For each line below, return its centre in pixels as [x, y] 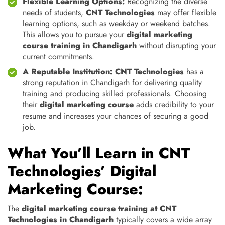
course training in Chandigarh [80, 45]
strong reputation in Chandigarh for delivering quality [112, 83]
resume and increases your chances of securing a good [116, 116]
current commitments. [59, 57]
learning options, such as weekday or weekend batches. [117, 23]
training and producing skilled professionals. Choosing [115, 94]
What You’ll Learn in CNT [99, 153]
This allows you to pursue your [75, 34]
